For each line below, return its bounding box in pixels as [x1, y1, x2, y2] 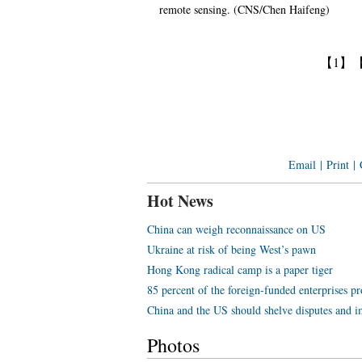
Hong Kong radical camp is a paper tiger [147, 262, 333, 277]
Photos [147, 332, 200, 358]
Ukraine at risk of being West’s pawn [147, 242, 316, 257]
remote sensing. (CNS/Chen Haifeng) [159, 2, 330, 17]
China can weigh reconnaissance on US [147, 221, 326, 237]
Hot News [147, 189, 213, 213]
